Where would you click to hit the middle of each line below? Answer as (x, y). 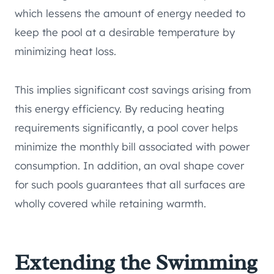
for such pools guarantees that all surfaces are (130, 185)
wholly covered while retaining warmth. (110, 204)
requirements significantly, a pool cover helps (126, 128)
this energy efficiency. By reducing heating (120, 109)
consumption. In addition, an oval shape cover (129, 166)
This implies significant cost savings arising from (133, 90)
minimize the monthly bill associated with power (132, 147)
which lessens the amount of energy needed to (130, 13)
